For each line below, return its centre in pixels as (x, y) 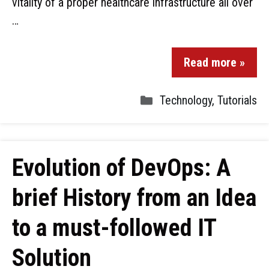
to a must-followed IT (114, 228)
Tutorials (237, 100)
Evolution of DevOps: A (121, 168)
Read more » (214, 62)
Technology (186, 100)
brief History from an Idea (134, 198)
